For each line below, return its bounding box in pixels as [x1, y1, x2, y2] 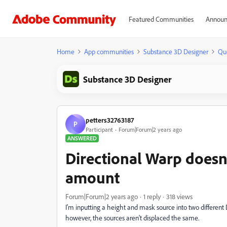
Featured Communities [128, 15, 194, 23]
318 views [166, 192, 193, 201]
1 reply [143, 192, 161, 201]
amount [65, 167, 120, 187]
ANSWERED [67, 134, 97, 142]
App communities [84, 47, 134, 56]
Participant [86, 125, 113, 133]
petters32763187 [86, 115, 134, 124]
